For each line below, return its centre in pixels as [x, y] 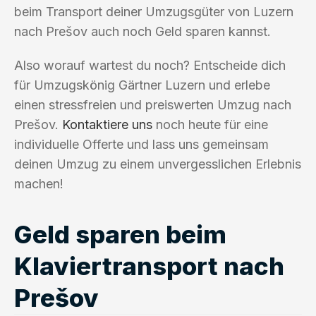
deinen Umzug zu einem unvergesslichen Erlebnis [158, 164]
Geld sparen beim [120, 234]
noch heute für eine [210, 124]
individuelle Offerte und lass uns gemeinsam [141, 144]
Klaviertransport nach [149, 266]
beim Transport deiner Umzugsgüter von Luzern [154, 11]
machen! [39, 183]
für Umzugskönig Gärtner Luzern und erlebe [142, 85]
